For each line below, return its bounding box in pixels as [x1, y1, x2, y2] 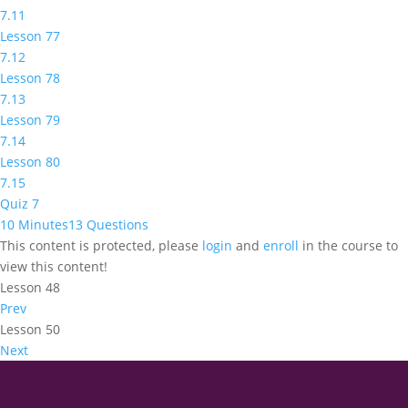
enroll [263, 237, 299, 254]
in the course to [299, 237, 398, 254]
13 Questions [68, 216, 148, 233]
